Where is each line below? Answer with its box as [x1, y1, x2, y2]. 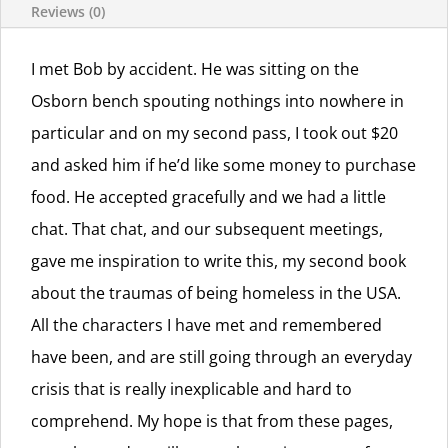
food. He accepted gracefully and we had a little [31, 185, 386, 208]
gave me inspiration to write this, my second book [31, 249, 406, 272]
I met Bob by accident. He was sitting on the [31, 57, 359, 80]
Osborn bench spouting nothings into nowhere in [31, 89, 404, 112]
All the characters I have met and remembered [31, 313, 382, 336]
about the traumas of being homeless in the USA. [31, 281, 401, 304]
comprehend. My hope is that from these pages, [31, 409, 393, 432]
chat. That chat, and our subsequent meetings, [31, 217, 383, 240]
